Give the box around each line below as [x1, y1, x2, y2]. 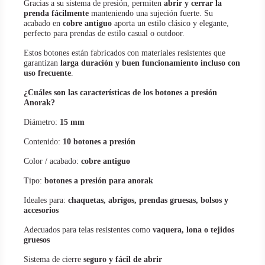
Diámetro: [24, 118, 60, 127]
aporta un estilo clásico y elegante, [112, 19, 229, 28]
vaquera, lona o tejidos [153, 225, 234, 235]
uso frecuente [24, 69, 71, 78]
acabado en [24, 19, 63, 28]
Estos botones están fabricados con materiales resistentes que [24, 49, 225, 58]
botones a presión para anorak [44, 176, 153, 186]
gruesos [24, 235, 50, 245]
